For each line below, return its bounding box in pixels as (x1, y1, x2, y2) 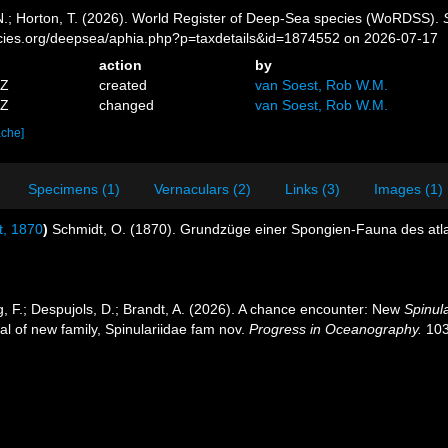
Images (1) (374, 181, 443, 197)
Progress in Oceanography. (249, 321, 422, 337)
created (99, 77, 148, 93)
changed (99, 97, 155, 113)
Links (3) (285, 181, 340, 197)
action (99, 57, 143, 73)
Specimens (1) (28, 181, 120, 197)
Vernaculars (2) (154, 181, 251, 197)
